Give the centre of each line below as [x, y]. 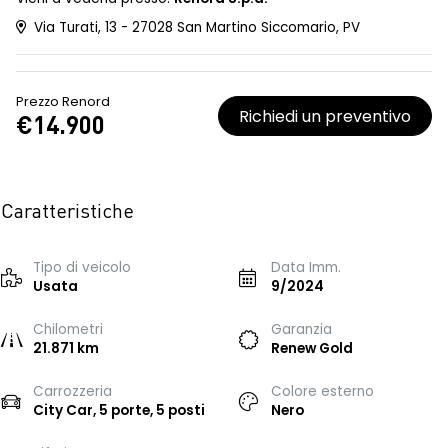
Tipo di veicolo [82, 267]
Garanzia [301, 329]
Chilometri [68, 329]
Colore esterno [322, 391]
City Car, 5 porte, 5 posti [119, 410]
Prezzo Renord [63, 101]
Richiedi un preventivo [325, 116]
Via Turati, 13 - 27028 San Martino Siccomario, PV [195, 27]
